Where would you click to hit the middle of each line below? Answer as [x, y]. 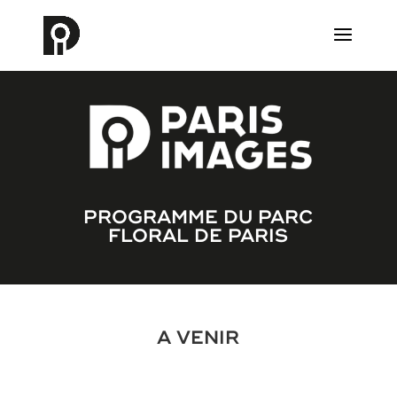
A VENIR [198, 337]
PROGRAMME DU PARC [198, 217]
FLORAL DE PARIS [198, 235]
